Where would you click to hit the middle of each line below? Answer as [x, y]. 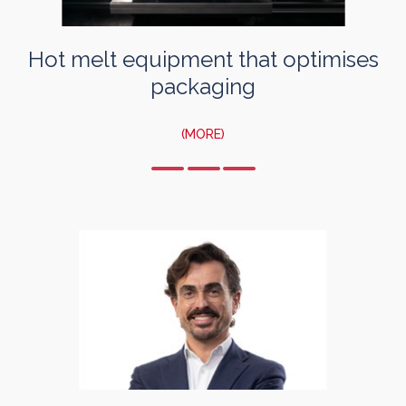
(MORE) [203, 135]
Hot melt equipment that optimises [203, 60]
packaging [203, 87]
